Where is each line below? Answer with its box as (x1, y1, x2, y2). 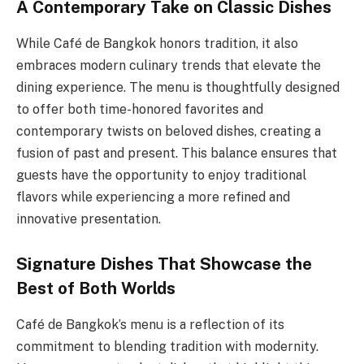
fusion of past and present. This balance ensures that (16, 145, 337, 161)
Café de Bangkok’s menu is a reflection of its (16, 316, 284, 332)
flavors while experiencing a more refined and (16, 188, 290, 205)
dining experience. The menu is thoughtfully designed (16, 79, 340, 95)
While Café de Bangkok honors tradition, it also (16, 35, 298, 51)
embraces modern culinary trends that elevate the (16, 57, 321, 73)
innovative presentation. (16, 210, 161, 227)
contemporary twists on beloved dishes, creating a (16, 123, 321, 139)
